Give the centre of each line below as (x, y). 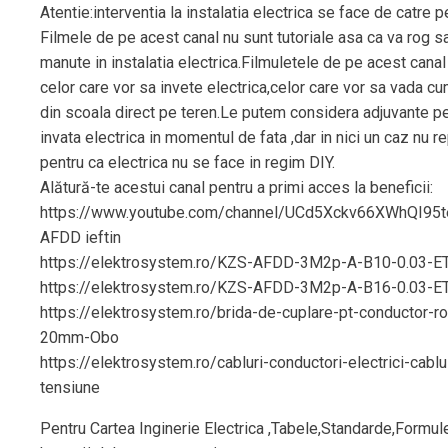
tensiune (70, 387)
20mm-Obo (79, 337)
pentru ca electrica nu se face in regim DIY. (187, 162)
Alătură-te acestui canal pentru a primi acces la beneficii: (236, 187)
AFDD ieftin (80, 237)
